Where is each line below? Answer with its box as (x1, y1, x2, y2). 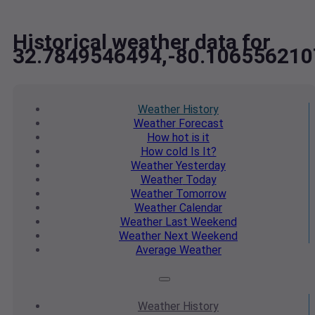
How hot (147, 131, 189, 145)
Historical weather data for (13, 30, 271, 55)
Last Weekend (162, 215, 237, 229)
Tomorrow (172, 187, 226, 201)
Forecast (175, 117, 224, 131)
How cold (140, 145, 188, 159)
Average (136, 243, 176, 257)
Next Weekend (161, 229, 238, 243)
